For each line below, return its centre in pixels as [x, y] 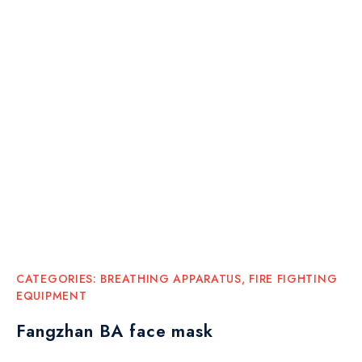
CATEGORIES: [59, 278]
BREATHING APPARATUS [171, 278]
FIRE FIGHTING [293, 278]
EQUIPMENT [52, 295]
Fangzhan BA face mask [115, 331]
